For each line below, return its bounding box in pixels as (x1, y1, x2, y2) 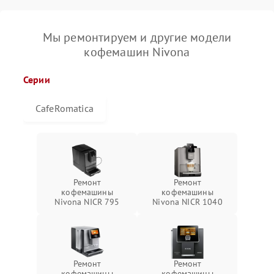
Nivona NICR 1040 (152, 196, 223, 207)
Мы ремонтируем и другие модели (42, 29, 232, 45)
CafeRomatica (35, 102, 94, 114)
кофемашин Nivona (84, 44, 190, 60)
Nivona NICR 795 (54, 196, 120, 207)
